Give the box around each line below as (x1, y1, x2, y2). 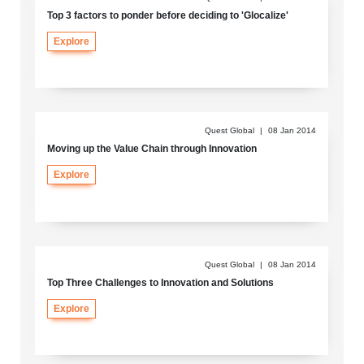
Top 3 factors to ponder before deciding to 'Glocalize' (46, 9, 288, 21)
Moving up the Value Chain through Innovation (46, 143, 257, 155)
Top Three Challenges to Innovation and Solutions (46, 276, 274, 288)
